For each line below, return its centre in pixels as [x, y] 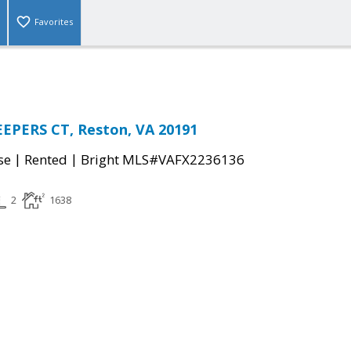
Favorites [54, 22]
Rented [46, 160]
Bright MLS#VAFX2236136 [163, 160]
